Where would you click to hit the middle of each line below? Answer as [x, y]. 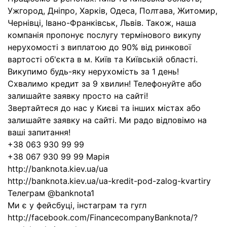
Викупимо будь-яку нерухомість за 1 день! [93, 71]
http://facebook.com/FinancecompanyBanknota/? [103, 217]
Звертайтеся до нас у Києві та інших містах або [104, 108]
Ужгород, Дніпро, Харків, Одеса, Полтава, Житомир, [112, 11]
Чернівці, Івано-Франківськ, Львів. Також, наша [102, 23]
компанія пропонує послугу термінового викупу [104, 35]
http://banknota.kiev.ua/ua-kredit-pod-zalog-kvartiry [109, 181]
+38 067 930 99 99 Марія [59, 157]
